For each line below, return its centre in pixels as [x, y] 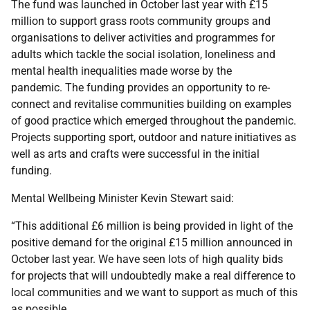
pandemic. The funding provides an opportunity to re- [140, 88]
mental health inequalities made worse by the [121, 71]
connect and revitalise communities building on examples [151, 104]
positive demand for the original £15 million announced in [152, 243]
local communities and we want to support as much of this [154, 292]
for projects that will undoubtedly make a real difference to [153, 276]
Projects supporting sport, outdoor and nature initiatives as [154, 137]
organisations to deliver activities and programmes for [143, 38]
